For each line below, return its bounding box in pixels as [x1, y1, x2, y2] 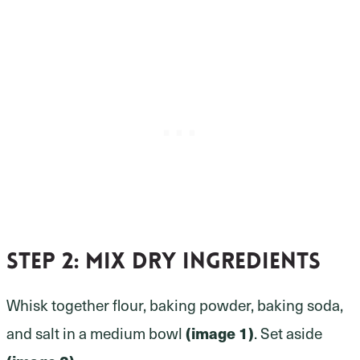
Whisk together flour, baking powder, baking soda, [6, 293, 343, 316]
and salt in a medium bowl [6, 321, 186, 344]
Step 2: [6, 252, 85, 274]
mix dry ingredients [85, 252, 321, 274]
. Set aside [254, 321, 322, 344]
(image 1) [186, 321, 254, 344]
